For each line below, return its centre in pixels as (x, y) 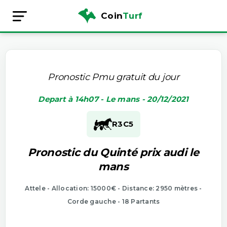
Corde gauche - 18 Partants (113, 201)
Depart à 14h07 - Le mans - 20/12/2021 (113, 99)
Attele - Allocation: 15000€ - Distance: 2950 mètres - (113, 188)
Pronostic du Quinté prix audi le (113, 152)
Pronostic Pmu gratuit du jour (113, 77)
